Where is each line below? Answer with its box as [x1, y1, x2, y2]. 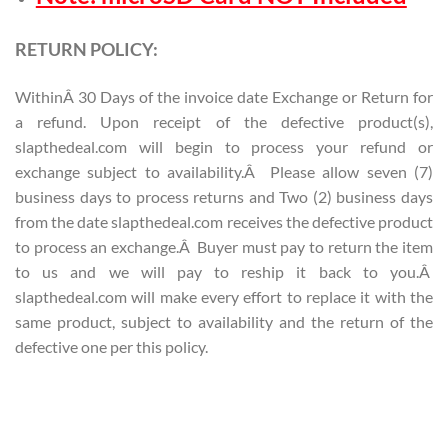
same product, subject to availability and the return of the [15, 311, 433, 331]
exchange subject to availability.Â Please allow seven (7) [15, 161, 433, 181]
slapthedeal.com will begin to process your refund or [15, 136, 433, 156]
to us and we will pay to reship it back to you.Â [15, 261, 433, 281]
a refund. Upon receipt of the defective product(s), [15, 111, 433, 131]
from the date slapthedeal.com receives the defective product [15, 211, 433, 231]
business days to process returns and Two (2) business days [15, 186, 433, 206]
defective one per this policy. [15, 336, 208, 356]
